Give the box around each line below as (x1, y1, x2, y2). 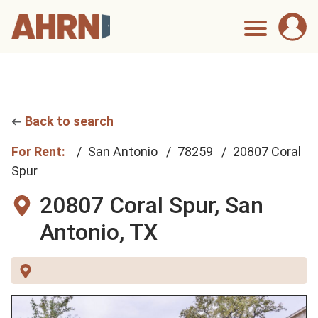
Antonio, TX (40, 219, 158, 246)
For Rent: (11, 144, 68, 159)
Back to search (25, 114, 114, 128)
